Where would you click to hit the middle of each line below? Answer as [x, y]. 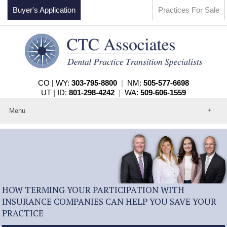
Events [17, 146]
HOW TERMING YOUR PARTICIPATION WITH [93, 190]
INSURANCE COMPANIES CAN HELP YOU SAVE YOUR [109, 202]
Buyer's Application [44, 10]
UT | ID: [55, 92]
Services [21, 164]
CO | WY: [55, 83]
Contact [19, 173]
